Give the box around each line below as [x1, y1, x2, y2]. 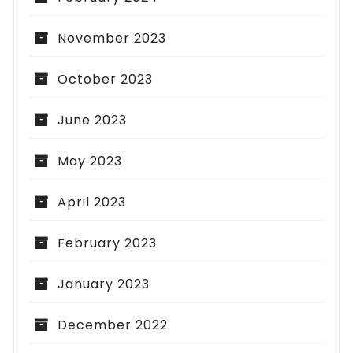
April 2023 [58, 193, 127, 212]
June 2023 [58, 111, 128, 130]
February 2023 [58, 234, 158, 253]
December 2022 [58, 316, 169, 335]
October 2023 [58, 70, 154, 89]
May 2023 [58, 152, 123, 171]
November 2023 [58, 29, 167, 48]
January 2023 [58, 275, 150, 294]
